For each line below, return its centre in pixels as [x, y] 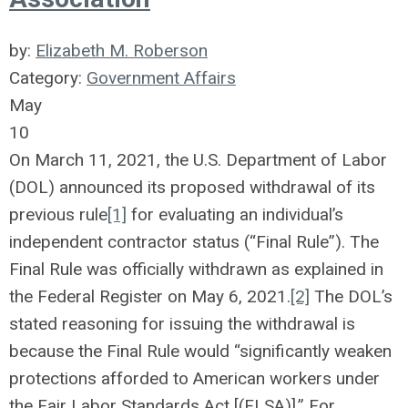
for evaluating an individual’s [235, 214]
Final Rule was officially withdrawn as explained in [196, 269]
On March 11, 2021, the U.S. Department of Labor [198, 160]
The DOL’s [351, 296]
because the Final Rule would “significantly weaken [200, 351]
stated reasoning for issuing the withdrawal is [182, 324]
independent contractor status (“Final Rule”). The [194, 242]
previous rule [58, 214]
